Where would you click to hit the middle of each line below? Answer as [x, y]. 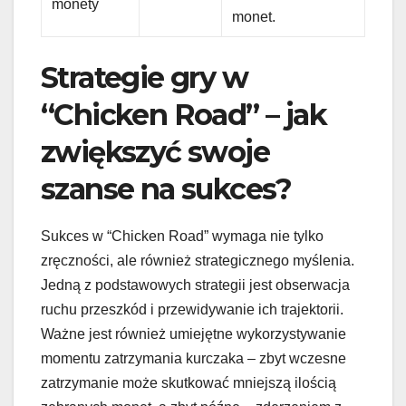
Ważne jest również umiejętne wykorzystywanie [193, 333]
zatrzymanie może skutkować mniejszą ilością [188, 382]
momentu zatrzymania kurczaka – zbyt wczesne [193, 358]
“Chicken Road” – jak [184, 115]
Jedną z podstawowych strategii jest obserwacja [195, 285]
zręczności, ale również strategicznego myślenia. [198, 260]
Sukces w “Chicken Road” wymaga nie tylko [182, 236]
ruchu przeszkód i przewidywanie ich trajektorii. [192, 309]
